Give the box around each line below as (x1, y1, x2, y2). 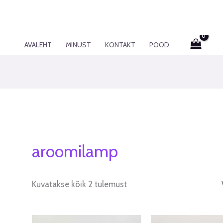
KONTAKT (105, 40, 135, 49)
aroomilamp (32, 141, 118, 162)
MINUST (65, 40, 91, 49)
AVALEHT (24, 40, 52, 49)
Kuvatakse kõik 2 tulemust (32, 179, 127, 190)
